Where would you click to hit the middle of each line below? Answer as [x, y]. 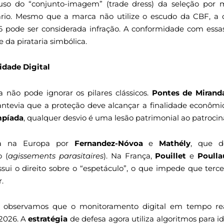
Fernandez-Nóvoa [108, 143]
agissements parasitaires [55, 155]
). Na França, [129, 155]
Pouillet [171, 155]
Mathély [175, 143]
